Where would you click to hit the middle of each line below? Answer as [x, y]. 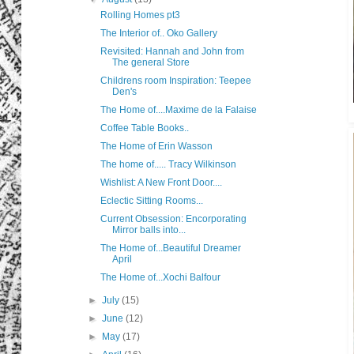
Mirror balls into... [149, 230]
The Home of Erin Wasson [156, 147]
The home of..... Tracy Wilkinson [168, 165]
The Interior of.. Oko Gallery [158, 34]
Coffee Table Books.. [144, 128]
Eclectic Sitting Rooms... [151, 201]
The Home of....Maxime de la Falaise [178, 110]
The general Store [151, 63]
